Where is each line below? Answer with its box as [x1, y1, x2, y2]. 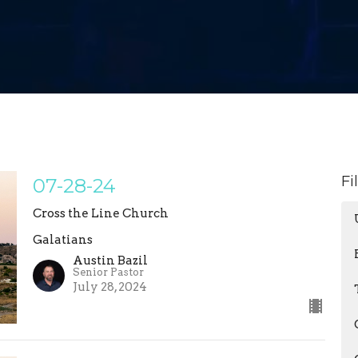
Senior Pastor [72, 266, 144, 279]
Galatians [32, 232, 93, 247]
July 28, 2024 [72, 280, 147, 295]
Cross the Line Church [32, 205, 169, 221]
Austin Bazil [72, 253, 148, 268]
